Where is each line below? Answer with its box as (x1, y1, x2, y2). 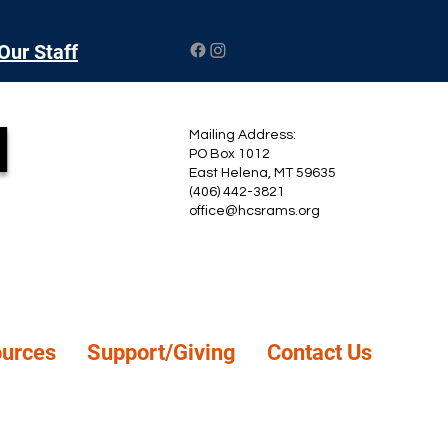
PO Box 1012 (189, 147, 270, 161)
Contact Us (267, 340, 372, 365)
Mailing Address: (189, 128, 296, 142)
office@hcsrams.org (189, 204, 320, 218)
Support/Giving (87, 340, 236, 365)
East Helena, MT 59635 (189, 166, 336, 180)
